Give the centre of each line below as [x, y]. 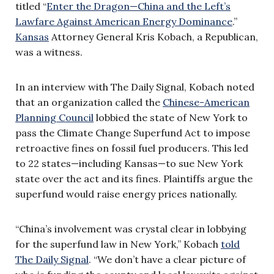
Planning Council [54, 118]
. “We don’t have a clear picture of [167, 260]
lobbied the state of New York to [171, 118]
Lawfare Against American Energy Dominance [124, 22]
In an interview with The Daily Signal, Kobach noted [135, 87]
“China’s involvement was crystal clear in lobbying [131, 229]
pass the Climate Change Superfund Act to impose [133, 133]
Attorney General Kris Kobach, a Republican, [154, 37]
